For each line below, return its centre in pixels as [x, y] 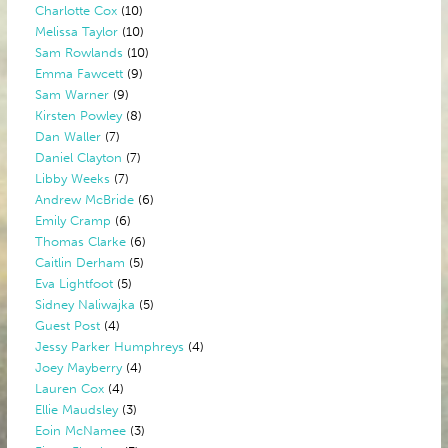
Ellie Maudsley [77, 409]
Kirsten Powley [79, 115]
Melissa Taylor [77, 31]
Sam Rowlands [79, 52]
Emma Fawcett [79, 73]
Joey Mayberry [79, 367]
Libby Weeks [73, 178]
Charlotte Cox [76, 10]
